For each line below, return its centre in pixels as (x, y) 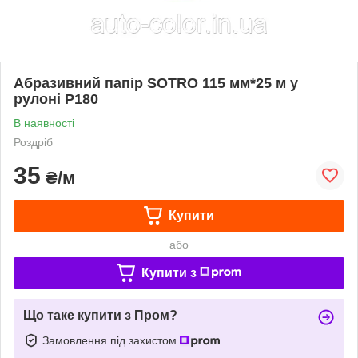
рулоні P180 (56, 99)
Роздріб (33, 142)
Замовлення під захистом (111, 340)
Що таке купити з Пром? (100, 315)
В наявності (44, 123)
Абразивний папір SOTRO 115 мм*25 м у (156, 83)
